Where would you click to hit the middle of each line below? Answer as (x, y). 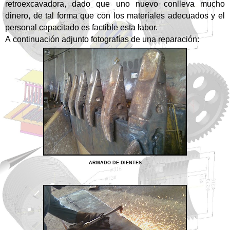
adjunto (75, 40)
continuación (36, 40)
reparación (178, 40)
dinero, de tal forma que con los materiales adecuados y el (115, 16)
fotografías (110, 40)
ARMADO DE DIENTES (115, 163)
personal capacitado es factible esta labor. (81, 28)
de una (143, 40)
